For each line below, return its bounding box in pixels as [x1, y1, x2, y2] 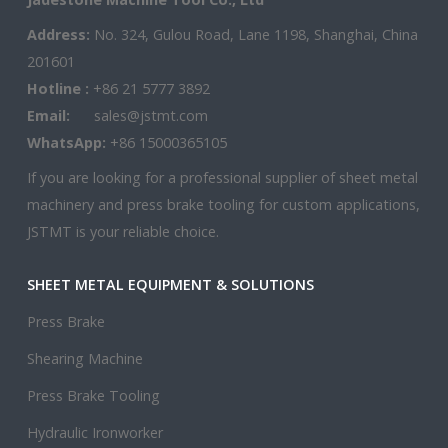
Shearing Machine [27, 349, 143, 368]
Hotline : [27, 79, 93, 98]
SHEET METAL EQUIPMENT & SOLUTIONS [27, 275, 314, 294]
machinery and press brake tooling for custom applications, [27, 195, 420, 214]
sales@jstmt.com [94, 106, 208, 125]
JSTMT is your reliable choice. [27, 222, 219, 241]
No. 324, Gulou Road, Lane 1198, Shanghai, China [90, 25, 418, 44]
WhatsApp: [27, 133, 106, 152]
